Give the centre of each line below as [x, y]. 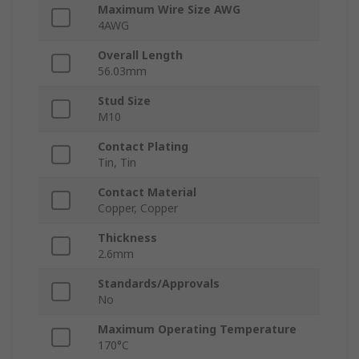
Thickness [127, 238]
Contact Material [147, 192]
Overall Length [140, 55]
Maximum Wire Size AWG [169, 10]
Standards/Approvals [159, 284]
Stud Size [124, 101]
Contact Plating [143, 147]
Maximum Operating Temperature [197, 329]
